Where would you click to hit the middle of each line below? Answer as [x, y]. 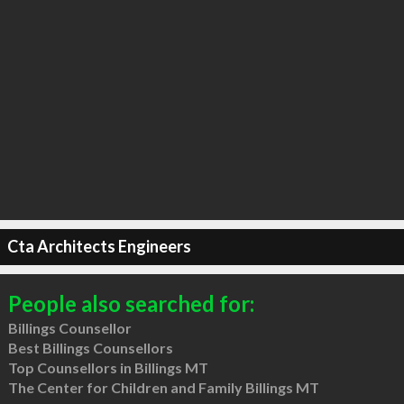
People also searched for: [131, 303]
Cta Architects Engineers [99, 246]
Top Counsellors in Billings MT [108, 367]
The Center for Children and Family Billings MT [163, 387]
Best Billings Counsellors [90, 347]
